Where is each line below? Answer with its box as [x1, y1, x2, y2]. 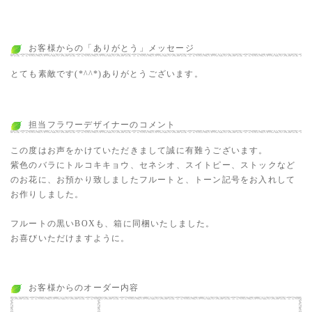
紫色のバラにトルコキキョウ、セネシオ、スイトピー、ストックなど [10, 159, 296, 170]
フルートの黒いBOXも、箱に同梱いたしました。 [10, 218, 215, 228]
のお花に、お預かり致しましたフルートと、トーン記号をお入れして [10, 174, 296, 185]
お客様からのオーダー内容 [29, 282, 139, 292]
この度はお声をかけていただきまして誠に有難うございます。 [10, 145, 268, 155]
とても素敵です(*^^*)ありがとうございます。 [10, 68, 203, 79]
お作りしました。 [10, 189, 84, 199]
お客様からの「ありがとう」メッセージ [29, 42, 194, 53]
